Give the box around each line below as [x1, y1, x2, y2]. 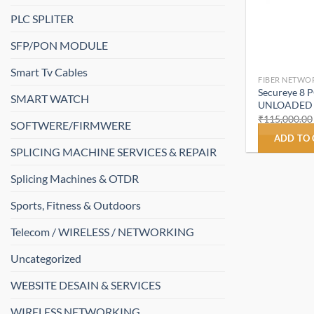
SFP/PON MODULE [11, 39, 108, 53]
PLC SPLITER [11, 12, 74, 26]
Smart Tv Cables [11, 65, 88, 79]
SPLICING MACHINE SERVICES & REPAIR [11, 145, 217, 159]
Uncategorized [11, 252, 81, 266]
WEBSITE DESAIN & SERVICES [11, 278, 161, 292]
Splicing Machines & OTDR [11, 172, 139, 186]
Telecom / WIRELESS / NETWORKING [11, 225, 194, 239]
